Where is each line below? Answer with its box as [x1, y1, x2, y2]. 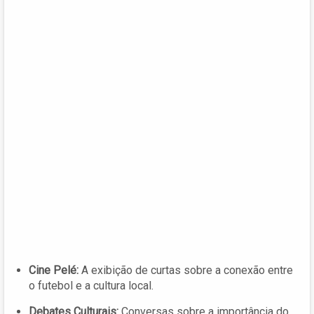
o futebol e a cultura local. [29, 278, 153, 292]
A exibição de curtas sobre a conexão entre [78, 263, 293, 277]
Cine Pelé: [29, 263, 78, 277]
